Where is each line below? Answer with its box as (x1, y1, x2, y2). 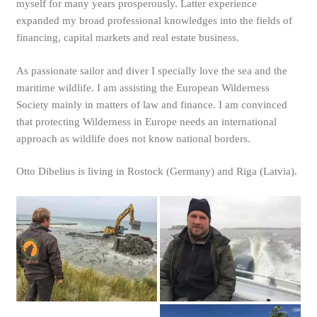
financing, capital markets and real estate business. (16, 32, 239, 43)
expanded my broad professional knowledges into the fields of (16, 15, 292, 26)
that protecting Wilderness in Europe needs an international (16, 115, 277, 127)
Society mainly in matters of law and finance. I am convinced (16, 98, 287, 110)
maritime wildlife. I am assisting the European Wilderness (16, 81, 270, 93)
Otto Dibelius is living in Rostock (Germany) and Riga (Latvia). (16, 166, 297, 177)
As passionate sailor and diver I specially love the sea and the (16, 64, 287, 76)
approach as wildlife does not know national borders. (16, 132, 250, 144)
